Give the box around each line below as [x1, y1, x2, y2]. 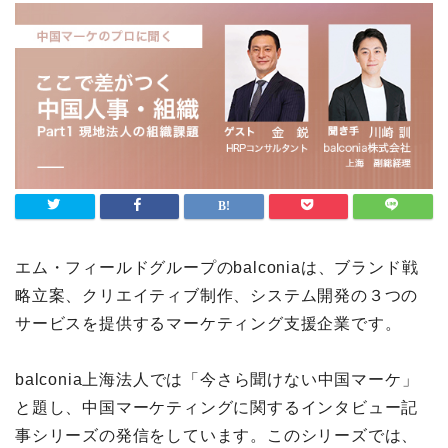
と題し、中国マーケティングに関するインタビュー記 [15, 398, 419, 416]
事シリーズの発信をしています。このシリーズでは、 [15, 426, 419, 444]
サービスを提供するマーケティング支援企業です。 [15, 314, 402, 332]
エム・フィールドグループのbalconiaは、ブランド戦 [15, 258, 419, 276]
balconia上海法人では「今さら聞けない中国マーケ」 [15, 370, 419, 388]
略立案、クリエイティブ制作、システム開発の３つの [15, 286, 419, 304]
